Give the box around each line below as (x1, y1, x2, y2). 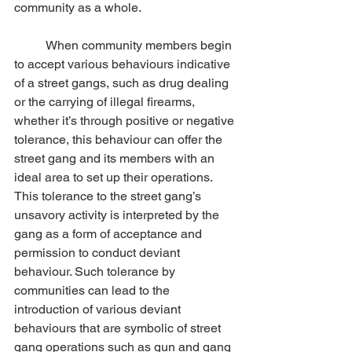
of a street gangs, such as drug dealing (14, 75, 232, 91)
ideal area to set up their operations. (14, 170, 218, 185)
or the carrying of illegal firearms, (14, 94, 198, 110)
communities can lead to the (14, 283, 173, 299)
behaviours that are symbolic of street (14, 321, 224, 336)
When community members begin (14, 38, 46, 53)
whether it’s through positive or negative (14, 113, 237, 129)
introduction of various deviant (14, 302, 184, 317)
